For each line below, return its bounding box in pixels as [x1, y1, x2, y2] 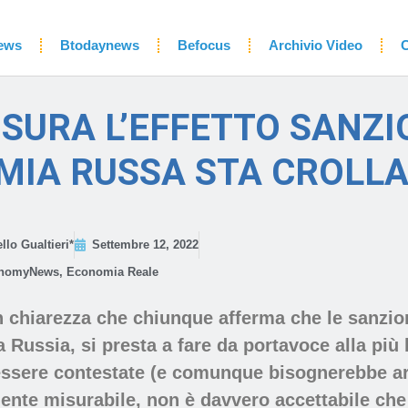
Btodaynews [59, 36, 139, 53]
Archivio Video [268, 36, 362, 53]
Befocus [177, 36, 230, 53]
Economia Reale [66, 265, 158, 280]
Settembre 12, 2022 [91, 238, 199, 252]
